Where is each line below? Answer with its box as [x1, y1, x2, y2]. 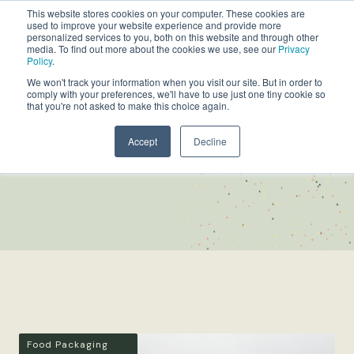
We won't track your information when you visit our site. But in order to [27, 75, 322, 88]
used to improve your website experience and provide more [27, 18, 281, 32]
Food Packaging [27, 338, 108, 352]
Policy [27, 54, 52, 67]
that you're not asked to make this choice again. [27, 99, 229, 112]
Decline [193, 134, 227, 148]
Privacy [278, 42, 310, 55]
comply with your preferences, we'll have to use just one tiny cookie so [27, 87, 326, 100]
